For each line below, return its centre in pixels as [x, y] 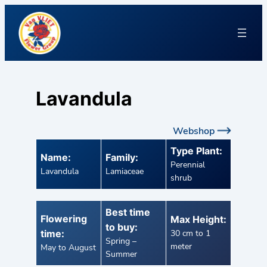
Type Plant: [196, 151]
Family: [122, 158]
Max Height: [198, 220]
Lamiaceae [125, 172]
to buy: [122, 227]
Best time [128, 212]
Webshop [194, 131]
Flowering [64, 219]
